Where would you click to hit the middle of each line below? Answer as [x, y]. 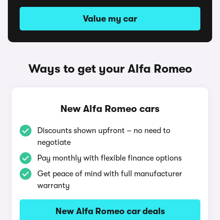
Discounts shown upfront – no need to [104, 131]
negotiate [54, 142]
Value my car [110, 19]
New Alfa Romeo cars [110, 109]
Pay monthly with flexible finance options [110, 158]
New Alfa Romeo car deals [110, 211]
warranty [54, 186]
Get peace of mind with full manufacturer [110, 174]
